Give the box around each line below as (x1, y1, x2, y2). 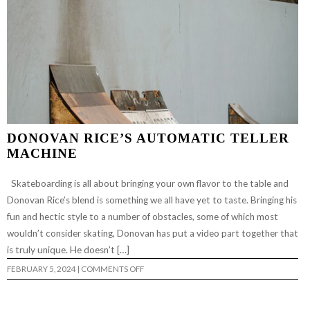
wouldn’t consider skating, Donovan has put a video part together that (7, 227, 298, 239)
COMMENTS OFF (81, 264, 144, 273)
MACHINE (7, 145, 77, 161)
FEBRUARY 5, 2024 (7, 264, 76, 273)
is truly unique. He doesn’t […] (7, 244, 131, 255)
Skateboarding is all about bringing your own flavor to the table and (7, 177, 289, 189)
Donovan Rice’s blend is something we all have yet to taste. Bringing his (7, 194, 297, 206)
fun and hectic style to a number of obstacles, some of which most (7, 210, 278, 222)
